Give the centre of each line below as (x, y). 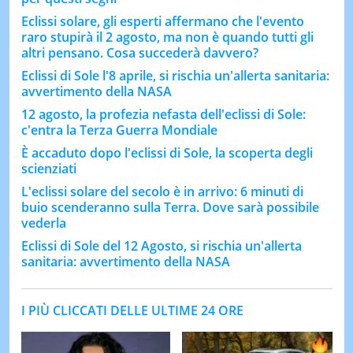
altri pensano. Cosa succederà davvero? (139, 52)
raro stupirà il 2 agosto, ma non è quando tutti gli (167, 37)
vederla (43, 223)
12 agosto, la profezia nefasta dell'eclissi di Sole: (163, 114)
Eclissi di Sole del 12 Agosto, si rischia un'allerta (161, 245)
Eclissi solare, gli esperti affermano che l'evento (162, 21)
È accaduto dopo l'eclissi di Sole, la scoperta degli (167, 152)
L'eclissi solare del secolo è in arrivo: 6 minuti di (162, 191)
